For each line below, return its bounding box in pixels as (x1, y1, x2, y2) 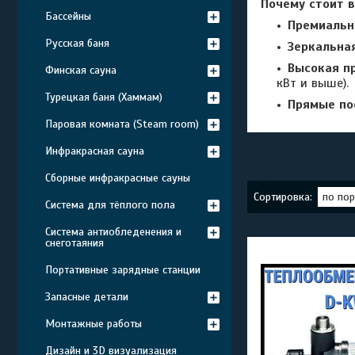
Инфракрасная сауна (45, 144, 144, 158)
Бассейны (45, 10, 91, 23)
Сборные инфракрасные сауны (45, 171, 190, 185)
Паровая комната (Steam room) (45, 117, 199, 131)
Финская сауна (45, 63, 116, 77)
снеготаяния (45, 236, 104, 250)
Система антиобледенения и (45, 225, 181, 239)
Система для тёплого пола (45, 198, 175, 212)
